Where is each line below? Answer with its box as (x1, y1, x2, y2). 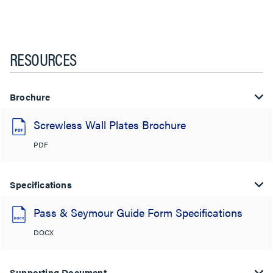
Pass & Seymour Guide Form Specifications (34, 204, 243, 220)
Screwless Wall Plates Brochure (34, 116, 186, 132)
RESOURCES (10, 46, 77, 71)
